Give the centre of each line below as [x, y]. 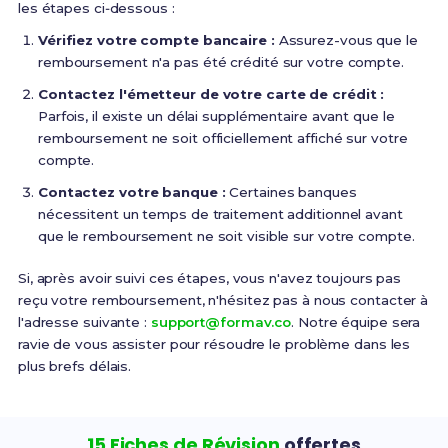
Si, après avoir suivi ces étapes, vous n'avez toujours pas [209, 278]
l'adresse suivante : [84, 322]
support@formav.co [221, 322]
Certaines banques [291, 192]
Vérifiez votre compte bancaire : [156, 40]
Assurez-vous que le [346, 40]
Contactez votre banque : [131, 192]
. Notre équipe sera [356, 322]
